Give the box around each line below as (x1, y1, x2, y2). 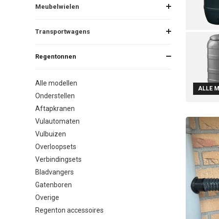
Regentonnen (35, 52, 76, 60)
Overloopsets (35, 142, 76, 151)
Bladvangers (35, 168, 74, 176)
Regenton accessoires (35, 206, 104, 214)
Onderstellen (35, 91, 75, 100)
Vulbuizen (35, 130, 66, 138)
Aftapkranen (35, 104, 75, 112)
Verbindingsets (35, 155, 82, 163)
